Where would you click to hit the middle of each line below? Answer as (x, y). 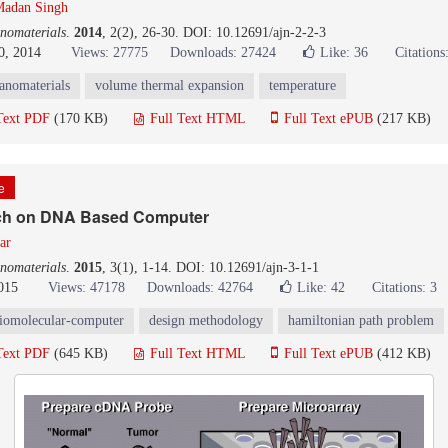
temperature (302, 85)
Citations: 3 (404, 287)
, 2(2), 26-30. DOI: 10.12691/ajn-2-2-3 (214, 32)
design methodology (206, 320)
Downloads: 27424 (223, 52)
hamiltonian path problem (361, 320)
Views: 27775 (109, 52)
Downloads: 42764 (200, 287)
